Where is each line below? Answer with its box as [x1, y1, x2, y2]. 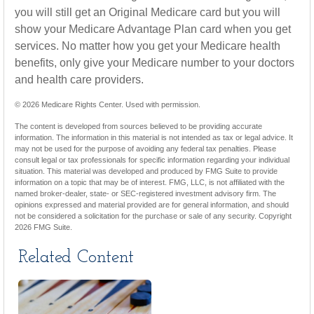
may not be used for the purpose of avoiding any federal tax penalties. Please [15, 144, 276, 153]
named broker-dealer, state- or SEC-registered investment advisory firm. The [15, 189, 276, 198]
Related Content [18, 248, 134, 267]
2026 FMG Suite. [15, 223, 72, 231]
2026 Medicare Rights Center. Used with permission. [22, 100, 200, 109]
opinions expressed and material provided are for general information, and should [15, 200, 289, 209]
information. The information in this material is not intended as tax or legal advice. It [15, 133, 293, 142]
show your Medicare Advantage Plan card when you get [15, 23, 291, 35]
